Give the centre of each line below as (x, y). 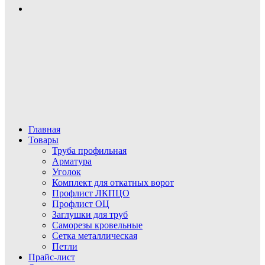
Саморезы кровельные (97, 225)
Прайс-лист (52, 257)
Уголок (67, 172)
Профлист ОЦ (81, 204)
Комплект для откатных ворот (113, 182)
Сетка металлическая (95, 236)
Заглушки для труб (90, 214)
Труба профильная (89, 151)
